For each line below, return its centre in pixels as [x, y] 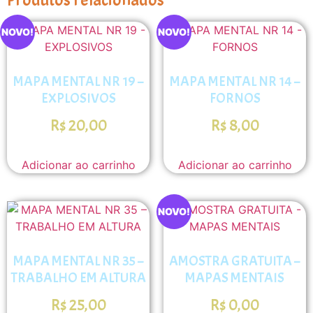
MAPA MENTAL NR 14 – [235, 81]
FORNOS [235, 98]
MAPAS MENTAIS [235, 278]
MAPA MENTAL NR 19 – [78, 81]
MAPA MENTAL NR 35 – [78, 261]
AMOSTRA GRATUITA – [235, 261]
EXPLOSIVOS [78, 98]
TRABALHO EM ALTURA [78, 278]
